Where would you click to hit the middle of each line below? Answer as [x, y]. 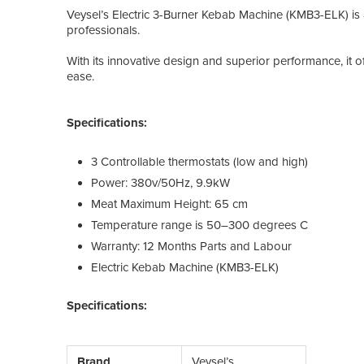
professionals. [103, 30]
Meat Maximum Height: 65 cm [169, 204]
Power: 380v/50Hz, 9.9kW [160, 182]
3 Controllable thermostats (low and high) [199, 161]
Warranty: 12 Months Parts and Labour [191, 246]
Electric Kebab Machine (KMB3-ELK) [185, 267]
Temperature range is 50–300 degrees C [199, 225]
